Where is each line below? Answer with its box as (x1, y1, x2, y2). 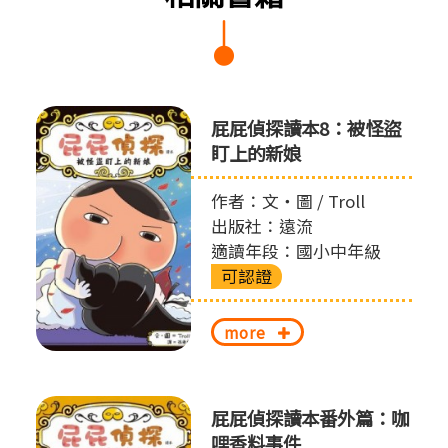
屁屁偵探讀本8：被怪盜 (210, 115, 401, 142)
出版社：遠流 (210, 214, 313, 239)
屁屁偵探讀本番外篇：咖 (210, 405, 409, 432)
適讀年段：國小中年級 (210, 239, 381, 264)
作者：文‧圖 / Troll (210, 189, 365, 214)
